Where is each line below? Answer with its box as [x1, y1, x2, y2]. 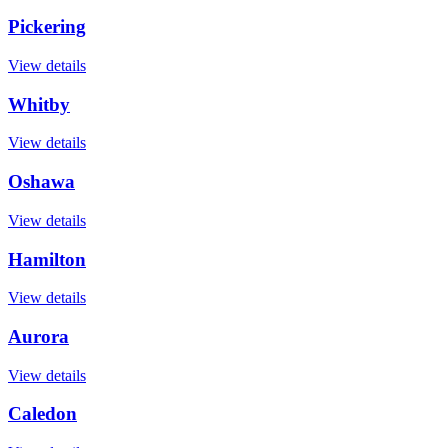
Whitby [8, 93, 70, 115]
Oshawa [8, 171, 75, 193]
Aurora [8, 325, 69, 347]
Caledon [8, 403, 77, 425]
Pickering [8, 16, 86, 38]
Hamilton [8, 248, 86, 270]
